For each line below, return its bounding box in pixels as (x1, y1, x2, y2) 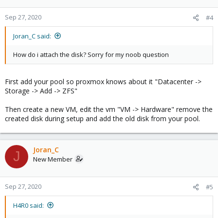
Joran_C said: (13, 31, 51, 40)
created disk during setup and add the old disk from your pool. (5, 113, 200, 123)
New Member (33, 154, 73, 163)
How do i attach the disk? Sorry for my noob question (13, 50, 169, 59)
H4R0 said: (13, 200, 44, 210)
